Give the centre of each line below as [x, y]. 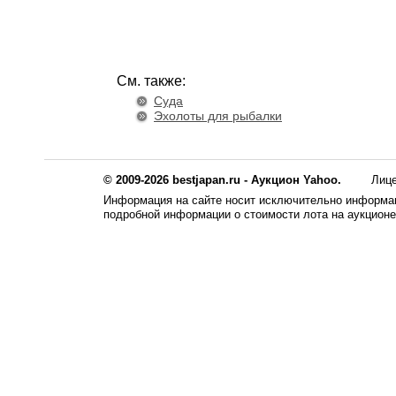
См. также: [151, 81]
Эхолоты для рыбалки [218, 116]
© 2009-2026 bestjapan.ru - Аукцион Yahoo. [222, 180]
